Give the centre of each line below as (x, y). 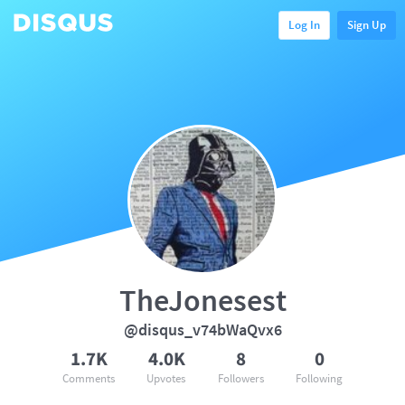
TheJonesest (202, 300)
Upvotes (166, 378)
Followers (240, 378)
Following (319, 378)
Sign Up (367, 24)
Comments (89, 378)
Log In (304, 24)
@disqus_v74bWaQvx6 (202, 330)
